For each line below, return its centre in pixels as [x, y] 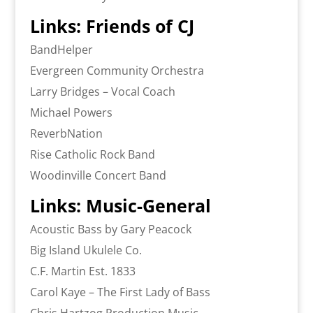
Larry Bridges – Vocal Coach [102, 92]
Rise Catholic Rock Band [92, 155]
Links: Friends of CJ [112, 26]
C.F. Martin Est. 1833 [82, 271]
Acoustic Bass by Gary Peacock [110, 230]
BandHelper [61, 50]
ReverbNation [66, 134]
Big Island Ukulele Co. [86, 250]
